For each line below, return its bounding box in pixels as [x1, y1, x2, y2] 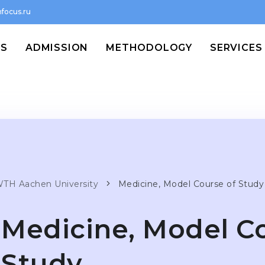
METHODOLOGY [106, 42, 192, 53]
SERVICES [210, 42, 263, 53]
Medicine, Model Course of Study [118, 179, 264, 189]
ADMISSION [25, 42, 89, 53]
